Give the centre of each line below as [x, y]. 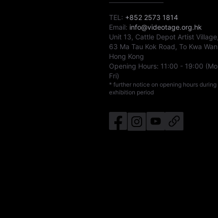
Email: [118, 27]
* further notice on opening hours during [163, 84]
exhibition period [131, 92]
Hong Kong [127, 56]
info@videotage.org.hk [166, 27]
